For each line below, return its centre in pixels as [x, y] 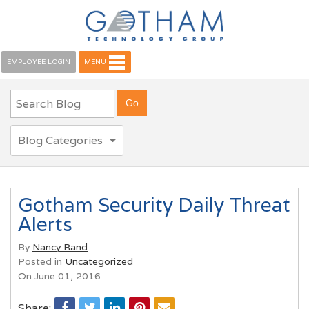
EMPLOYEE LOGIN [39, 62]
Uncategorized [99, 261]
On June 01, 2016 [59, 276]
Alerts [45, 224]
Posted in [41, 261]
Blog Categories [60, 140]
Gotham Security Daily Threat [154, 205]
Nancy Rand [60, 247]
